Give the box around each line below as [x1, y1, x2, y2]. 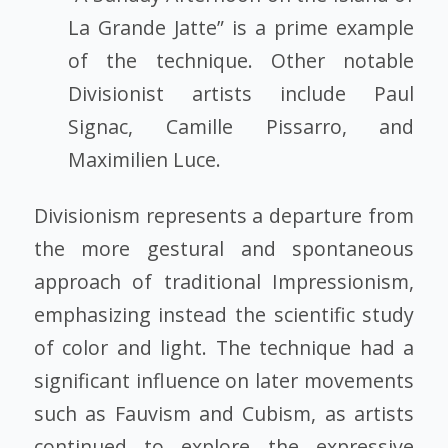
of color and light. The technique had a [33, 333, 415, 361]
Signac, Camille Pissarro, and [68, 112, 415, 140]
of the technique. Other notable [68, 46, 415, 74]
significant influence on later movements [33, 366, 415, 394]
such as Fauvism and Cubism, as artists [33, 399, 415, 427]
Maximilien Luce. [68, 145, 222, 173]
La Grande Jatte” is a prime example [68, 13, 415, 41]
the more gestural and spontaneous [33, 234, 415, 262]
